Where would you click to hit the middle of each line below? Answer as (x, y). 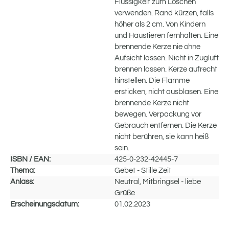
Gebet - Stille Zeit (143, 170)
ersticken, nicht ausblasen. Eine (166, 91)
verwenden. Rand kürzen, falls (164, 13)
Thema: (23, 170)
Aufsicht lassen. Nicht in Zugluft (167, 58)
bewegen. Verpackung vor (158, 114)
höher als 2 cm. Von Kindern (160, 24)
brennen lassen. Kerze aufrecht (166, 69)
